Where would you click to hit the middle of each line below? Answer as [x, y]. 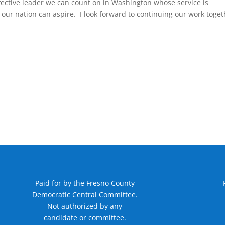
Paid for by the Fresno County [85, 183]
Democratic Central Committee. [85, 195]
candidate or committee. [85, 218]
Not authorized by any [85, 206]
